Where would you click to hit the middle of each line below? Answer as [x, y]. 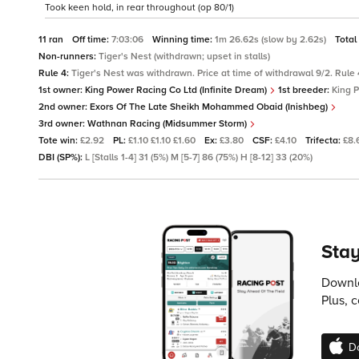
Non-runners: [69, 57]
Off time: [92, 40]
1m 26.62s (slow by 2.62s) [272, 40]
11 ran [52, 40]
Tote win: [59, 141]
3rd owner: [63, 124]
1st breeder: [304, 91]
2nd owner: [64, 107]
